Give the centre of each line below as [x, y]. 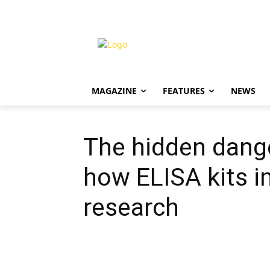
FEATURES [184, 91]
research [131, 207]
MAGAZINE [114, 91]
